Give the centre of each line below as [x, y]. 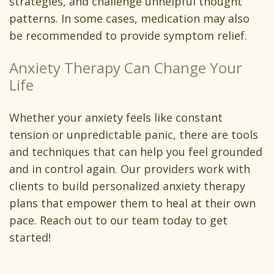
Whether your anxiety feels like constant [116, 118]
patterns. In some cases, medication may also [129, 19]
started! [30, 238]
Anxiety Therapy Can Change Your [126, 68]
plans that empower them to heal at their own [132, 203]
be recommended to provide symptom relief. [130, 36]
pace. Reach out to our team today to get [118, 220]
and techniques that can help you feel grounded [136, 152]
